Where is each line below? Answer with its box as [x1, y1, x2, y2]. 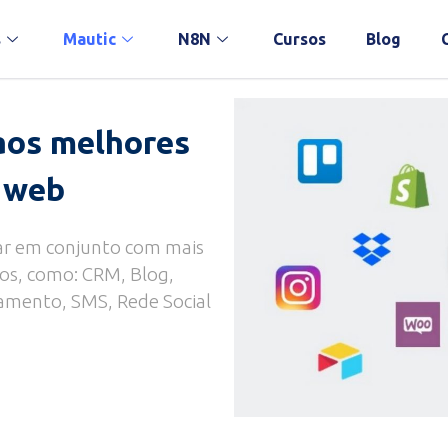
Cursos [272, 29, 326, 48]
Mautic [62, 29, 116, 48]
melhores [50, 124, 190, 160]
